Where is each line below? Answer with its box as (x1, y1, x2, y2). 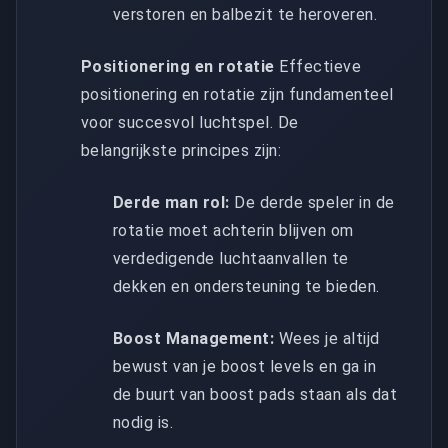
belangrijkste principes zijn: (81, 140, 282, 160)
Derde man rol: (113, 192, 230, 212)
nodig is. (113, 412, 174, 432)
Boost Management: (113, 328, 275, 348)
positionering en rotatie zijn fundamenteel (81, 84, 394, 104)
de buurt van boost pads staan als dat (113, 384, 398, 404)
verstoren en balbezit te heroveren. (113, 4, 378, 24)
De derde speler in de (229, 192, 395, 212)
